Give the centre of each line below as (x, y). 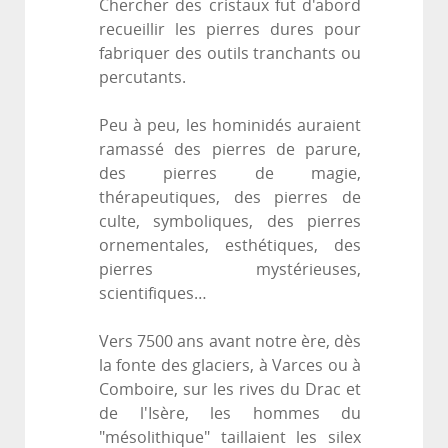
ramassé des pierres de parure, (230, 150)
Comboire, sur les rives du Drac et (230, 390)
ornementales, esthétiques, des (230, 246)
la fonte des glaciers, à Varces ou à (230, 366)
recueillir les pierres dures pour (230, 30)
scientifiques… (153, 294)
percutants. (142, 78)
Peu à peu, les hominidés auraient (230, 126)
